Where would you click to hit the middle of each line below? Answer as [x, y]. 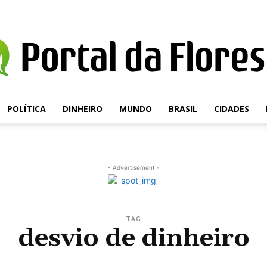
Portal [144, 113]
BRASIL [183, 109]
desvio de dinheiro [133, 238]
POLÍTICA [26, 109]
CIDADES [231, 109]
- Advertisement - [133, 167]
